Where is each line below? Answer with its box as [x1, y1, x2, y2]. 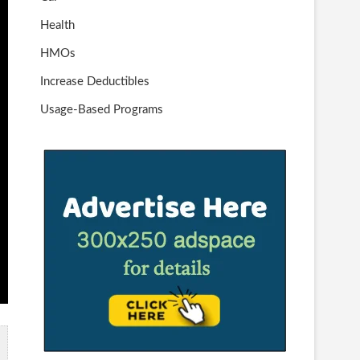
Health [40, 19, 75, 31]
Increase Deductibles [40, 76, 149, 88]
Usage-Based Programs [40, 104, 163, 116]
